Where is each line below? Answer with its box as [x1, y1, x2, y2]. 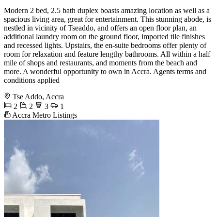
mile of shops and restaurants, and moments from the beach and [4, 59, 197, 67]
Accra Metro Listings [11, 111, 77, 120]
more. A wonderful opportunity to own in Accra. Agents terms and [4, 67, 206, 76]
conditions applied [4, 76, 60, 85]
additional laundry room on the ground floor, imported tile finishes [4, 32, 205, 41]
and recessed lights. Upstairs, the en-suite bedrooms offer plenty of [4, 41, 206, 50]
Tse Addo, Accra [13, 93, 64, 101]
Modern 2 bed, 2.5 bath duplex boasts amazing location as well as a [4, 6, 210, 15]
